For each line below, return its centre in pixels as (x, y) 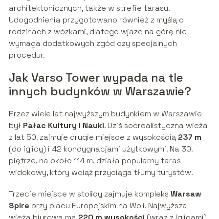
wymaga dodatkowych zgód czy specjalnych (93, 44)
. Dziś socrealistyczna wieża (156, 126)
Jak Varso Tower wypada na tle (96, 78)
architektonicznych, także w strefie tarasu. (89, 8)
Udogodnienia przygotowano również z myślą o (96, 20)
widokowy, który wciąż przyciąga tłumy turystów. (101, 173)
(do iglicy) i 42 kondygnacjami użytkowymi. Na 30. (100, 149)
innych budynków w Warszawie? (100, 91)
